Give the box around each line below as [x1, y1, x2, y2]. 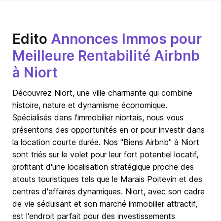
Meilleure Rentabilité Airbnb [12, 47, 200, 64]
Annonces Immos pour [51, 31, 202, 47]
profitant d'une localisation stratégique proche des [12, 162, 194, 172]
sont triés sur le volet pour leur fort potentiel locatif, [12, 149, 198, 159]
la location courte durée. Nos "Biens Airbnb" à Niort [12, 137, 199, 147]
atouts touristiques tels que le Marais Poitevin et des [12, 174, 202, 184]
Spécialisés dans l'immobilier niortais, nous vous [12, 112, 184, 122]
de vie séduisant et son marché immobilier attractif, [12, 199, 197, 209]
